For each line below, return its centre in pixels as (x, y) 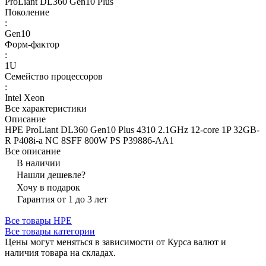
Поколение (27, 12)
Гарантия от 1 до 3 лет (62, 199)
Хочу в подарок (48, 188)
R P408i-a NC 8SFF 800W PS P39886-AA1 (89, 141)
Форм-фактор (32, 45)
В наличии (39, 163)
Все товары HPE (38, 221)
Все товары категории (50, 232)
